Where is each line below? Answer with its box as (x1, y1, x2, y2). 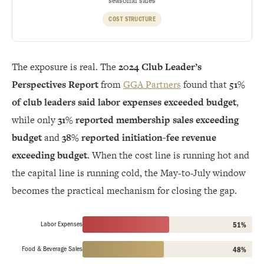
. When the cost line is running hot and (87, 148, 249, 162)
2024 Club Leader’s (118, 60, 202, 74)
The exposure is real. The (12, 60, 118, 74)
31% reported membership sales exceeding (58, 113, 239, 127)
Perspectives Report (12, 77, 98, 91)
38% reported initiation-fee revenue (62, 130, 216, 144)
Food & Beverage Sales (22, 245, 82, 253)
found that (181, 77, 229, 91)
